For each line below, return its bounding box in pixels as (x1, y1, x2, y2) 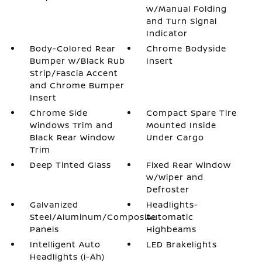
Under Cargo (146, 132, 205, 143)
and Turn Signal (146, 15, 218, 26)
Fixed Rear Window (146, 159, 232, 170)
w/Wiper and (146, 171, 204, 182)
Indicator (146, 27, 188, 39)
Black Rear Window (29, 132, 115, 143)
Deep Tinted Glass (29, 159, 111, 170)
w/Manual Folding (146, 3, 227, 14)
